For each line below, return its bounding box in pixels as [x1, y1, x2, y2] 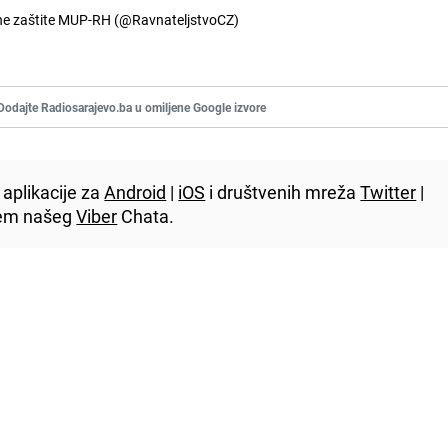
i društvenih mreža [205, 179, 361, 204]
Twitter [360, 179, 417, 204]
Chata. [117, 203, 175, 228]
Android [104, 179, 167, 204]
